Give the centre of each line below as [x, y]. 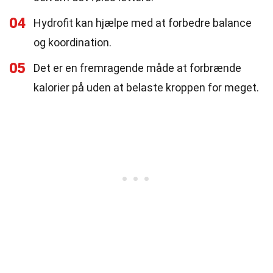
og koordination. [73, 42]
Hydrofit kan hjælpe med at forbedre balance [143, 23]
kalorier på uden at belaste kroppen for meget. [146, 87]
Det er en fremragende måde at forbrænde [137, 68]
